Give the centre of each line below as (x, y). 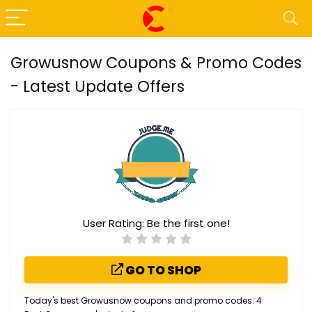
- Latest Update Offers (97, 86)
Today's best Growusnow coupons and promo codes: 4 (143, 301)
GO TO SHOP (162, 270)
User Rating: (115, 223)
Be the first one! (188, 223)
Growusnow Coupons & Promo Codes (156, 63)
